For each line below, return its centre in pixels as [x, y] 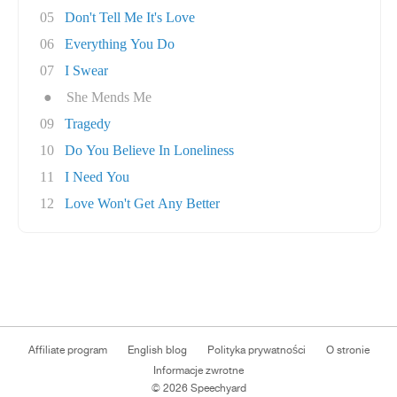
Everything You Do [120, 44]
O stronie [347, 350]
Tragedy [88, 124]
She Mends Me [109, 97]
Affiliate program [67, 350]
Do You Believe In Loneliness [149, 150]
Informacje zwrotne [198, 370]
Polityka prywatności [256, 350]
